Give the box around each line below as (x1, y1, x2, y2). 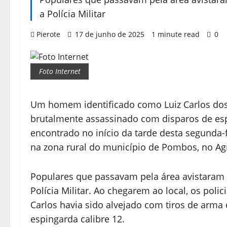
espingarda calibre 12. (30, 213, 125, 225)
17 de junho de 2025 (73, 29, 146, 39)
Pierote (36, 29, 60, 39)
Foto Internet (39, 66, 81, 76)
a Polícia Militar (40, 8, 105, 20)
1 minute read (152, 29, 200, 39)
